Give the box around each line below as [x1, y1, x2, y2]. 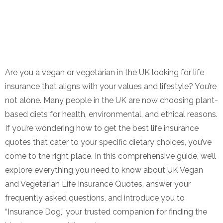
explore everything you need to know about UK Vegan [5, 165, 203, 175]
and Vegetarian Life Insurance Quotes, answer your [5, 179, 191, 189]
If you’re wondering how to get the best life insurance [5, 123, 199, 133]
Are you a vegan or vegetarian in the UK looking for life [5, 67, 204, 77]
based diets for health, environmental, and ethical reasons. [5, 109, 218, 119]
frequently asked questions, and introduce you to [5, 193, 185, 203]
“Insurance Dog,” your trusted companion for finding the [5, 207, 207, 217]
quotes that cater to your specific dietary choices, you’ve [5, 137, 212, 147]
